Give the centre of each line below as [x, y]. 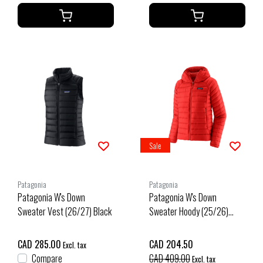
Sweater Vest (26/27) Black [65, 212]
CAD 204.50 [171, 245]
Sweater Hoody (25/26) [189, 212]
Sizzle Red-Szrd [175, 226]
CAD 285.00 [39, 245]
